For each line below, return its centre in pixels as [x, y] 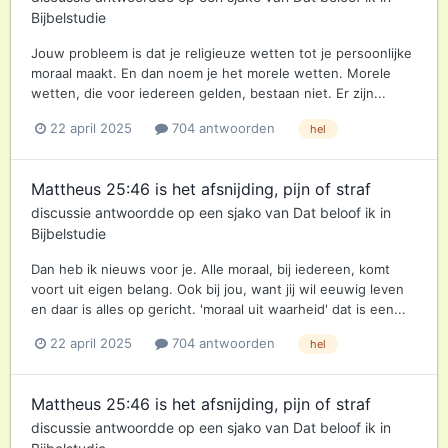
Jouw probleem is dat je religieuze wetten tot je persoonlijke [221, 53]
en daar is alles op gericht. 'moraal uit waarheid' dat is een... [218, 308]
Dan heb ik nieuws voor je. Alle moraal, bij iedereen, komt [210, 268]
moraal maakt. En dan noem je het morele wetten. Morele [211, 73]
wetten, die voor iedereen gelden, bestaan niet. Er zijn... [208, 93]
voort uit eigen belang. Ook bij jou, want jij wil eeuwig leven [217, 288]
